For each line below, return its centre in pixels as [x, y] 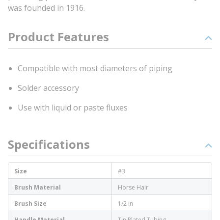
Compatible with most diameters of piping [95, 68]
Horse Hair [133, 187]
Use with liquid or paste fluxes [73, 108]
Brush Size [30, 204]
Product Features [58, 37]
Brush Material [38, 187]
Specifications [49, 144]
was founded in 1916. [46, 8]
